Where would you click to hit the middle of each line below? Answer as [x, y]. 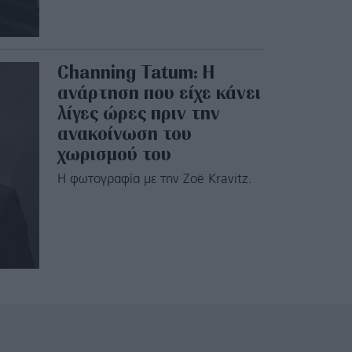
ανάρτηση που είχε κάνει [159, 92]
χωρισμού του [114, 153]
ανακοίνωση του [124, 133]
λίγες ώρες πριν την [138, 112]
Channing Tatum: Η [136, 71]
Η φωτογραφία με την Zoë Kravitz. [154, 179]
